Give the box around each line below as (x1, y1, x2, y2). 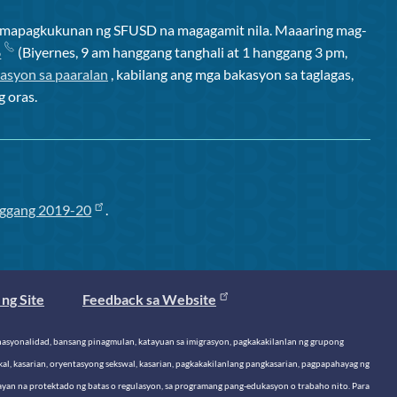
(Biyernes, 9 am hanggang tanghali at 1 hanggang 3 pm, (12, 43, 348, 61)
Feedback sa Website (82, 291, 216, 308)
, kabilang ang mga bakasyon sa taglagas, (108, 66, 354, 83)
